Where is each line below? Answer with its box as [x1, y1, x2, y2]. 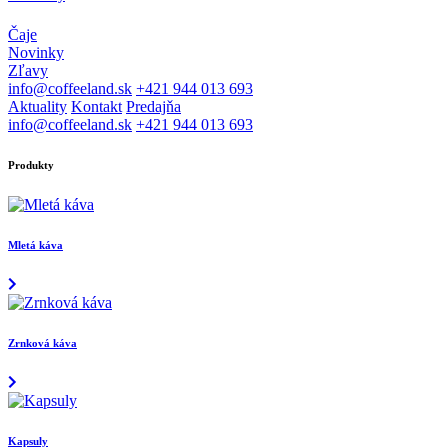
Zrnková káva [8, 336, 77, 349]
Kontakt [71, 98, 122, 116]
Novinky [8, 44, 64, 62]
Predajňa [126, 98, 181, 116]
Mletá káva [8, 239, 63, 252]
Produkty [8, 159, 54, 172]
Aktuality [8, 98, 67, 116]
